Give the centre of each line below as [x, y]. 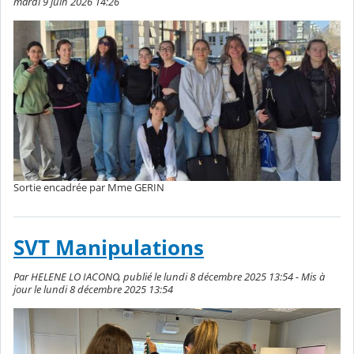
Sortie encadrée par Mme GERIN [89, 188]
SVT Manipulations [109, 247]
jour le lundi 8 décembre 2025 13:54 [93, 290]
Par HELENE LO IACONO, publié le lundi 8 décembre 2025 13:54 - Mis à [169, 277]
